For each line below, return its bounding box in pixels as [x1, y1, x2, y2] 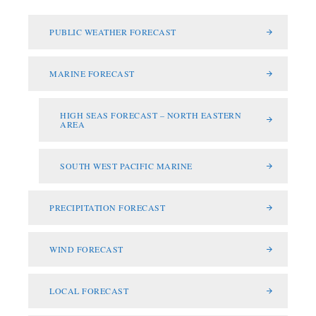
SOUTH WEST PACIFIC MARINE [60, 159, 193, 171]
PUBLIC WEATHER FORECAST [49, 25, 176, 37]
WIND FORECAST [49, 243, 123, 255]
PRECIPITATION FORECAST [49, 201, 165, 213]
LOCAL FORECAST [49, 284, 128, 296]
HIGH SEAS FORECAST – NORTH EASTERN [60, 109, 241, 121]
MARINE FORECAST [49, 67, 135, 79]
